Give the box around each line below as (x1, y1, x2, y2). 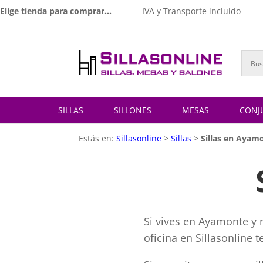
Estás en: (79, 132, 117, 144)
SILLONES (114, 104, 151, 116)
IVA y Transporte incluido (141, 5, 241, 16)
